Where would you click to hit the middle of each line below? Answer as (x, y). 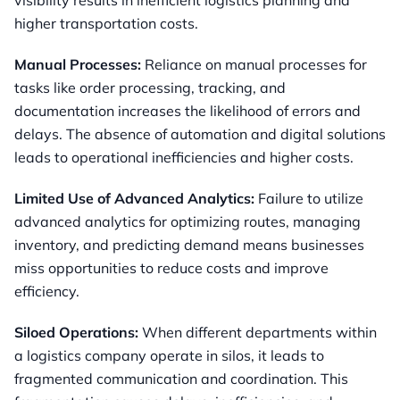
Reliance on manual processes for (254, 65)
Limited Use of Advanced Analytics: (134, 199)
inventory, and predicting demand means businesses (189, 245)
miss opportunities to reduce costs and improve (171, 268)
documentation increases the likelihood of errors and (187, 111)
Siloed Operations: (76, 333)
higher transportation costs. (106, 24)
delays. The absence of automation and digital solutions (200, 134)
